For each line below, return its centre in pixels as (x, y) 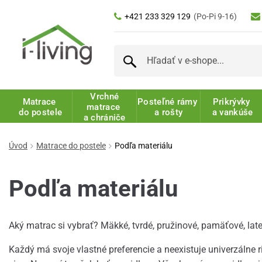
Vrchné (105, 97)
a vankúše (232, 113)
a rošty (169, 113)
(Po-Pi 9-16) (215, 16)
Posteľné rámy (169, 102)
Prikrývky (232, 102)
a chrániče (104, 118)
